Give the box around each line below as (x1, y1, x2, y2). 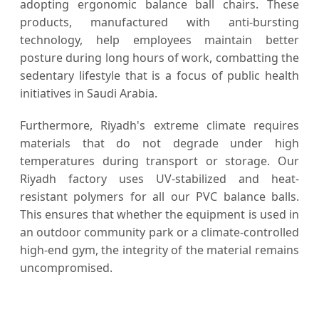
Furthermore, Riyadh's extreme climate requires (20, 117, 299, 133)
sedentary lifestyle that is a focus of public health (20, 67, 299, 83)
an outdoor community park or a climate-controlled (20, 224, 299, 240)
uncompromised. (20, 259, 113, 276)
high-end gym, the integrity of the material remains (20, 241, 299, 258)
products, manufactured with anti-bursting (20, 14, 299, 30)
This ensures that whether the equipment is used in (20, 206, 299, 222)
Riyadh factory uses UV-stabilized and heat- (20, 170, 299, 187)
